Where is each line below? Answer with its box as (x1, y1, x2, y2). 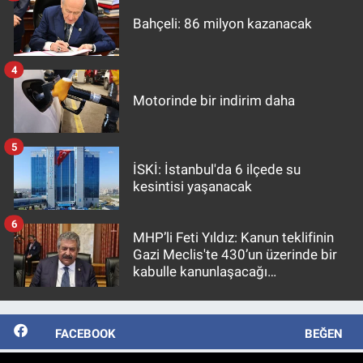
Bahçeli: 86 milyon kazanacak (133, 15, 312, 32)
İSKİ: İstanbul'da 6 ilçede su (133, 160, 301, 177)
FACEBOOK (54, 326, 116, 341)
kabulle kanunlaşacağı (133, 263, 267, 280)
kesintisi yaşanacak (133, 177, 252, 194)
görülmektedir (133, 280, 220, 297)
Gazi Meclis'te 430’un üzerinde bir (133, 246, 337, 263)
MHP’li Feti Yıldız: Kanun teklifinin (133, 229, 334, 246)
